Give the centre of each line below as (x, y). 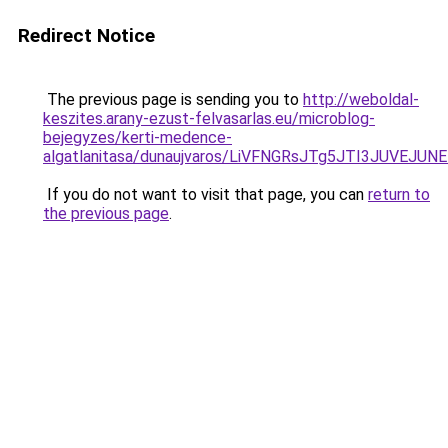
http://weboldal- (361, 99)
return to (399, 194)
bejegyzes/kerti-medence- (137, 137)
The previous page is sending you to (173, 99)
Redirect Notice (86, 35)
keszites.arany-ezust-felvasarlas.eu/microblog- (209, 118)
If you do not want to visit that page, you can (205, 194)
